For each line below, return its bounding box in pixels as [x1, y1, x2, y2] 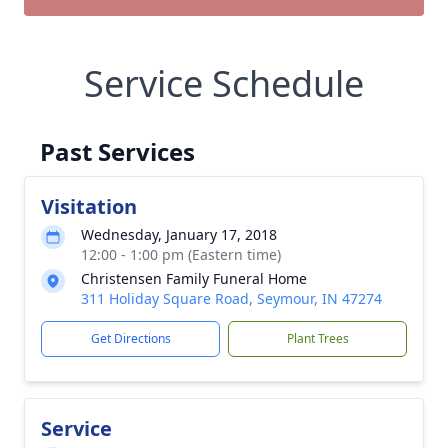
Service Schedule [84, 59, 364, 108]
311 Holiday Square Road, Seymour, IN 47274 [81, 289, 382, 308]
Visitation [41, 193, 137, 220]
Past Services [40, 135, 195, 168]
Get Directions [90, 330, 171, 347]
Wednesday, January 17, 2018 [81, 225, 277, 244]
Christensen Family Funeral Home [81, 269, 307, 288]
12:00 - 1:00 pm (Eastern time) [81, 245, 281, 264]
